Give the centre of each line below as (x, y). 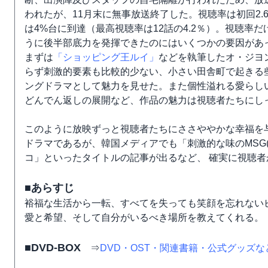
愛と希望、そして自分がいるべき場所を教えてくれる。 (144, 217)
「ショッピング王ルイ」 (106, 57)
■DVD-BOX (53, 248)
